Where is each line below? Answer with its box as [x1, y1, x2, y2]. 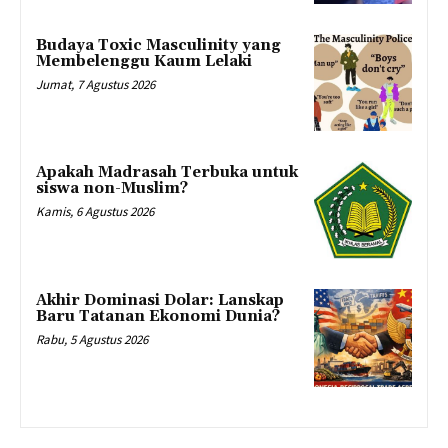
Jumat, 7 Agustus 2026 [36, 75, 155, 93]
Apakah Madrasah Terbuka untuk [36, 163, 298, 183]
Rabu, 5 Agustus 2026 [36, 331, 148, 349]
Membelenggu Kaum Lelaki [36, 51, 252, 71]
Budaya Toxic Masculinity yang [36, 35, 281, 55]
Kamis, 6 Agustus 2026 [36, 203, 154, 221]
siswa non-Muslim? [36, 179, 188, 199]
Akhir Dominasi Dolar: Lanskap [36, 291, 284, 311]
